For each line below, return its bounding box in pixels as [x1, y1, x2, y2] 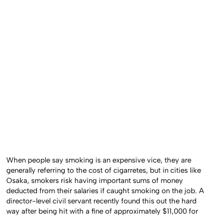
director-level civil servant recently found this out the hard [6, 196, 197, 205]
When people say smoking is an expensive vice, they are [6, 155, 192, 164]
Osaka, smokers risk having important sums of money [6, 176, 183, 185]
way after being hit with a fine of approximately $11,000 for [6, 206, 199, 216]
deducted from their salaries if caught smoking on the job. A [6, 186, 204, 195]
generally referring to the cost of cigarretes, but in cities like [6, 165, 201, 175]
